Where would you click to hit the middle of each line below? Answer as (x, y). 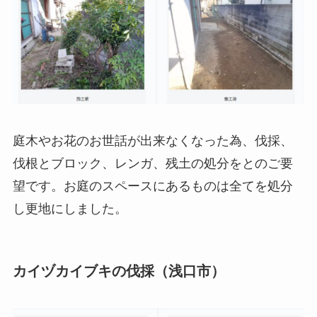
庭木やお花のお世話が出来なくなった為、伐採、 (152, 140)
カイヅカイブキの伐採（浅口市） (119, 271)
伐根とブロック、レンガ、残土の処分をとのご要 (152, 163)
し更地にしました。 (70, 208)
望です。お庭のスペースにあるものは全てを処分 (152, 186)
